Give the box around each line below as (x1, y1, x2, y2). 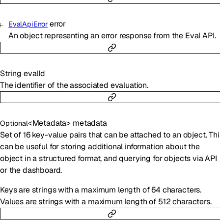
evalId (23, 68, 45, 79)
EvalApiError (8, 19, 48, 28)
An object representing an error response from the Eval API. (8, 30, 216, 41)
